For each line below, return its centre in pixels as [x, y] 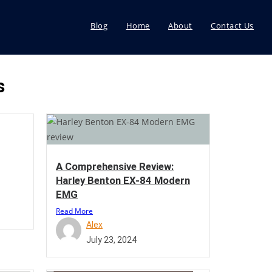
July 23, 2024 [111, 240]
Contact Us [232, 25]
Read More [74, 211]
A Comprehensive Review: [115, 166]
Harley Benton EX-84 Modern [123, 180]
